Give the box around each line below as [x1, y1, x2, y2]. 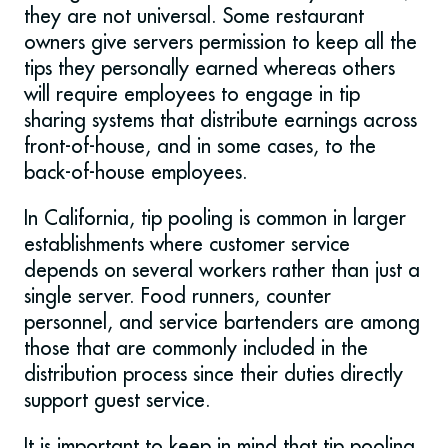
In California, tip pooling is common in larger [24, 205, 406, 231]
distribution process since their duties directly [24, 361, 403, 387]
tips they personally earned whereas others [24, 55, 395, 81]
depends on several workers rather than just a [24, 257, 420, 283]
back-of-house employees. [24, 159, 248, 185]
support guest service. [24, 387, 211, 413]
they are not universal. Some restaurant [24, 3, 364, 29]
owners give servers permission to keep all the [24, 29, 417, 55]
